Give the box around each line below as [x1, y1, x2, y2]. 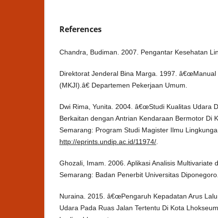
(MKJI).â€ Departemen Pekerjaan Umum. [59, 81, 187, 90]
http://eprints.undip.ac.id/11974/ [59, 138, 156, 146]
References [59, 24, 102, 35]
